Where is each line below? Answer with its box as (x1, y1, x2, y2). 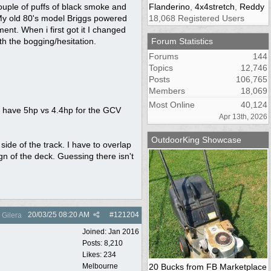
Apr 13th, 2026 (219, 112, 267, 121)
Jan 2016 (108, 227, 139, 236)
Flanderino (149, 1, 190, 11)
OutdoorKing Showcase (151, 134, 241, 145)
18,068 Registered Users (149, 13, 244, 23)
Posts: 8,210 (82, 238, 123, 247)
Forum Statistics (151, 36, 213, 46)
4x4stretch (195, 1, 235, 11)
